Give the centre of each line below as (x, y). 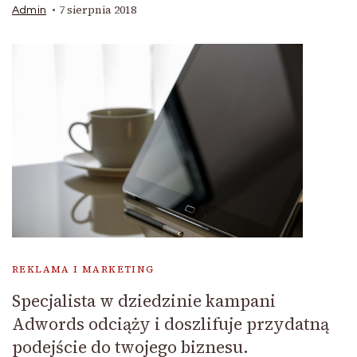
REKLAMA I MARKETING (83, 270)
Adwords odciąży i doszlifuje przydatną (171, 324)
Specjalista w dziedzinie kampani (144, 301)
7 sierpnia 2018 (98, 10)
